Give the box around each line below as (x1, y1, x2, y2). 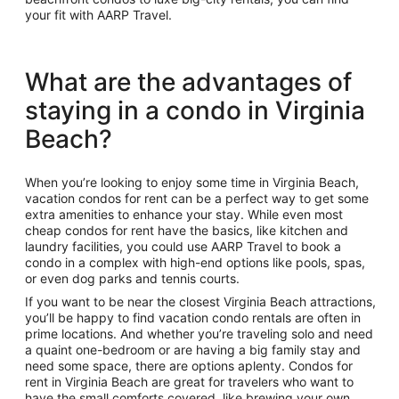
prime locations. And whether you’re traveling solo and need (25, 326, 373, 342)
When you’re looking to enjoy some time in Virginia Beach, (25, 175, 359, 191)
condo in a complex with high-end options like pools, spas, (25, 255, 365, 271)
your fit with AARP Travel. (25, 7, 172, 23)
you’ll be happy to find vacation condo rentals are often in (25, 310, 361, 326)
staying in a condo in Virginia (25, 95, 365, 126)
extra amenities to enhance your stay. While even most (25, 207, 343, 223)
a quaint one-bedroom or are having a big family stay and (25, 342, 361, 358)
